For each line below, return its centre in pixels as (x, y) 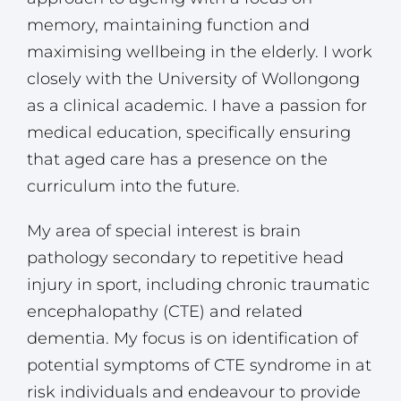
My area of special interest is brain (164, 231)
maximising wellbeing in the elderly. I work (200, 52)
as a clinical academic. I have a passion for (197, 106)
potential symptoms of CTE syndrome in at (199, 366)
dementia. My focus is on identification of (192, 339)
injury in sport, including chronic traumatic (198, 285)
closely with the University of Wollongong (193, 79)
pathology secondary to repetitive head (185, 258)
